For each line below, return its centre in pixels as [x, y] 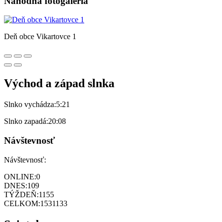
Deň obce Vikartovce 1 [40, 37]
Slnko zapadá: [26, 121]
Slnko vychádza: [30, 105]
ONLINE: [20, 176]
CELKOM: [22, 203]
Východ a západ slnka [59, 83]
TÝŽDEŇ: [21, 194]
